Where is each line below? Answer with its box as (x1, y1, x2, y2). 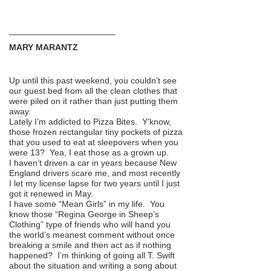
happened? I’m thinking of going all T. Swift (9, 250, 175, 260)
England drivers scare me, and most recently (9, 168, 180, 178)
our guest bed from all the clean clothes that (9, 85, 177, 96)
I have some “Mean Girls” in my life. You (9, 198, 165, 209)
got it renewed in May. (9, 188, 93, 198)
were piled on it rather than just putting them (9, 96, 178, 106)
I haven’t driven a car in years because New (9, 157, 177, 168)
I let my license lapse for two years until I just (9, 178, 180, 188)
